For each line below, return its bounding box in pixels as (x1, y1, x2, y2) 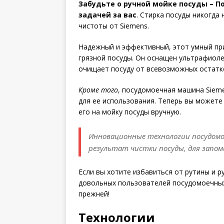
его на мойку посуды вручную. (78, 107, 181, 116)
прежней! (78, 189, 109, 198)
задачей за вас (78, 10, 136, 19)
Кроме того (78, 85, 118, 94)
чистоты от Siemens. (78, 21, 149, 30)
